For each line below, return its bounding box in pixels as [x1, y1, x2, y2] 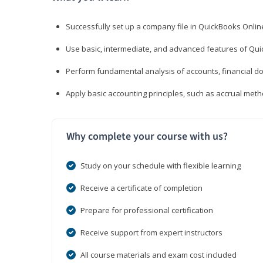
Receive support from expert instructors [80, 227, 222, 238]
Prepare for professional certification [80, 205, 213, 216]
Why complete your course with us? [66, 129, 228, 144]
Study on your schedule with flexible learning [80, 160, 241, 171]
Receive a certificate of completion [80, 183, 203, 194]
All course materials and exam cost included [80, 249, 237, 261]
